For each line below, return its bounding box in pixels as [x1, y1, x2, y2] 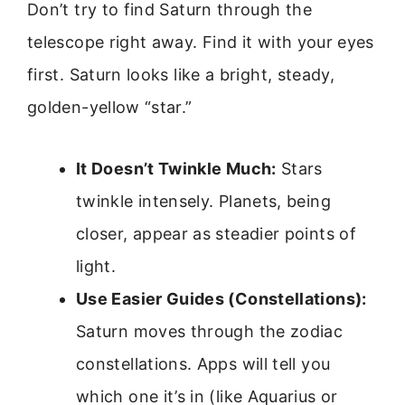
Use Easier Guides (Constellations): [76, 288, 367, 308]
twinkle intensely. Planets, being [76, 191, 331, 211]
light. [76, 256, 117, 276]
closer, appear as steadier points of [76, 223, 356, 243]
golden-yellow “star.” [27, 97, 193, 117]
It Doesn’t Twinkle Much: [76, 158, 277, 178]
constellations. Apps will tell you [76, 353, 331, 373]
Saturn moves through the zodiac [76, 321, 344, 341]
